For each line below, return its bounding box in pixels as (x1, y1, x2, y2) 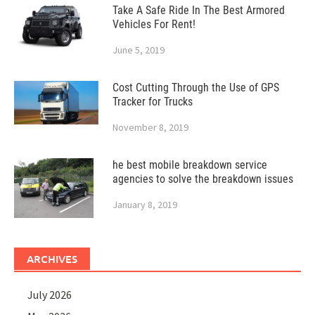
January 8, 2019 (112, 198, 177, 212)
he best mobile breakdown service (112, 158, 267, 172)
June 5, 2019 (112, 44, 165, 57)
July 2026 (27, 288, 72, 302)
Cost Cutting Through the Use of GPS (112, 81, 279, 95)
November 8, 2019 (112, 121, 188, 134)
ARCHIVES (27, 252, 77, 266)
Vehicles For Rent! (112, 18, 195, 32)
